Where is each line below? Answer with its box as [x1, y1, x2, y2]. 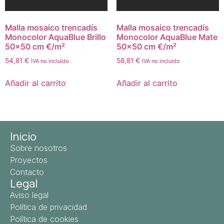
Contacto [10, 167, 44, 177]
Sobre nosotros [10, 143, 67, 153]
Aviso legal [10, 190, 48, 200]
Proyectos [10, 155, 47, 165]
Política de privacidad [10, 202, 87, 212]
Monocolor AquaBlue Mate [116, 32, 217, 42]
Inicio [10, 129, 36, 144]
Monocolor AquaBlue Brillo [5, 32, 106, 42]
